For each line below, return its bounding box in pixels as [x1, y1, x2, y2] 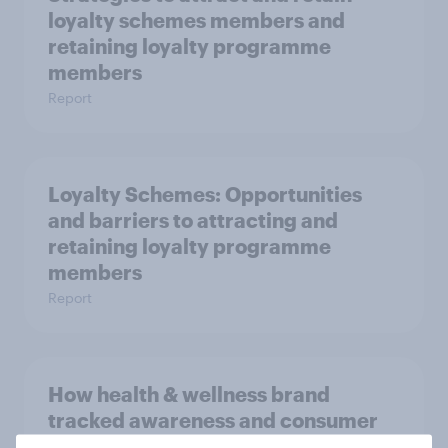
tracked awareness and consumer [48, 408, 378, 432]
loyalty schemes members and [48, 8, 345, 32]
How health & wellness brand [48, 382, 330, 406]
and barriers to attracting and [48, 208, 338, 232]
